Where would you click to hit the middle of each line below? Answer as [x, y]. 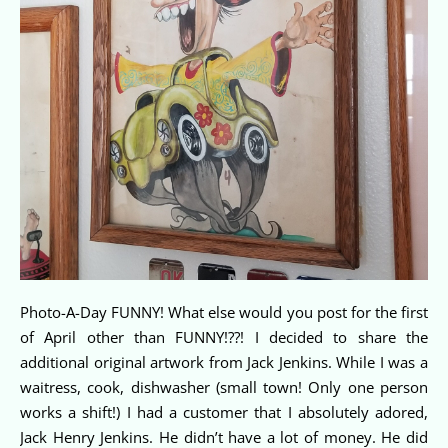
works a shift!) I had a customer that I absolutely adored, [224, 411]
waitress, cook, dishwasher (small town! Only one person [224, 386]
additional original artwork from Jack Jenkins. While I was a [224, 361]
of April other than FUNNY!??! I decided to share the [224, 336]
